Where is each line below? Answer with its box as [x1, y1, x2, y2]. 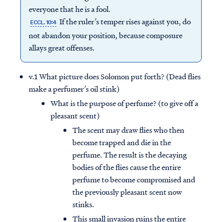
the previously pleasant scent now [72, 186, 182, 198]
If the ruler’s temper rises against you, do [58, 16, 191, 27]
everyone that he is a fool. [28, 3, 111, 15]
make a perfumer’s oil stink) [29, 83, 119, 95]
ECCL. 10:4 [30, 18, 56, 27]
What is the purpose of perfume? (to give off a [51, 98, 198, 109]
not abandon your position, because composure [28, 30, 182, 41]
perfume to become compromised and [72, 174, 195, 185]
